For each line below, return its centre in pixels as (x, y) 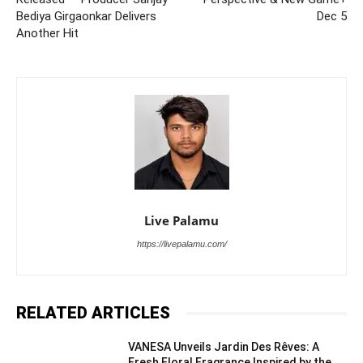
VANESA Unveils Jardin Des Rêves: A (224, 347)
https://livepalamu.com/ (181, 244)
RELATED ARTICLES (93, 313)
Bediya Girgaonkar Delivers (86, 17)
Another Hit (47, 34)
